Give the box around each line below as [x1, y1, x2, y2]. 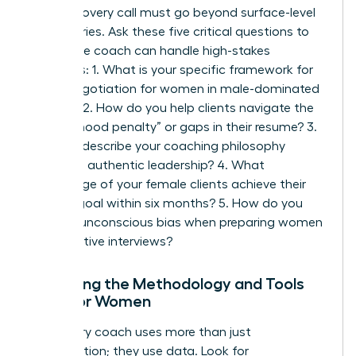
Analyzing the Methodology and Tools [29, 276, 304, 292]
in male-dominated [204, 83, 319, 96]
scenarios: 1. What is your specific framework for [29, 64, 313, 77]
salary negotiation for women [29, 83, 204, 96]
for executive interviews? [29, 235, 172, 249]
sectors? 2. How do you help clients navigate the [29, 102, 314, 115]
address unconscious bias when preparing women [29, 216, 323, 230]
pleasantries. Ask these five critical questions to [29, 25, 309, 39]
